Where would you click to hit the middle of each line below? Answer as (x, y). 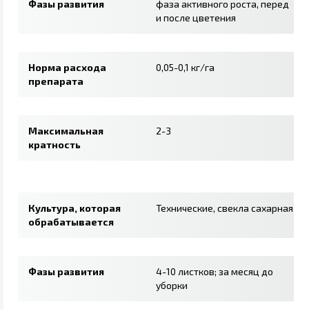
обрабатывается (71, 221)
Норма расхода (67, 67)
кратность (54, 144)
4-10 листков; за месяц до (215, 271)
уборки (172, 285)
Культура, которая (74, 208)
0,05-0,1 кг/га (185, 67)
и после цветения (196, 17)
